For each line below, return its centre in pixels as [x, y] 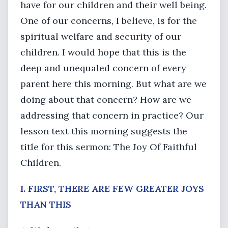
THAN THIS [46, 204]
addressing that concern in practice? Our [112, 115]
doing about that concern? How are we [106, 99]
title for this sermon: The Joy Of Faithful [109, 147]
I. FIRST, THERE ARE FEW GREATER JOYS [112, 189]
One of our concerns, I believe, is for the [109, 21]
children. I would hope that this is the [103, 52]
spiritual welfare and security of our [101, 36]
